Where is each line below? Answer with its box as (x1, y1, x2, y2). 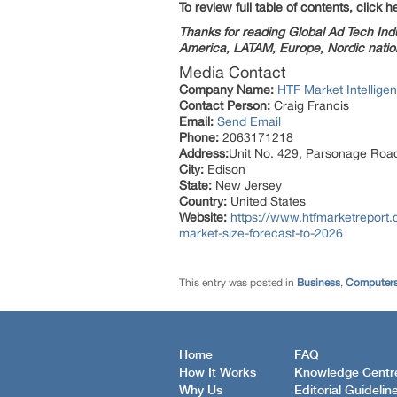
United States (227, 194, 306, 208)
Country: (179, 194, 227, 208)
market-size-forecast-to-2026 (179, 226, 343, 240)
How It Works (179, 366, 256, 379)
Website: (179, 210, 227, 224)
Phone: (179, 130, 219, 144)
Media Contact (179, 63, 286, 82)
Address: (179, 146, 229, 160)
